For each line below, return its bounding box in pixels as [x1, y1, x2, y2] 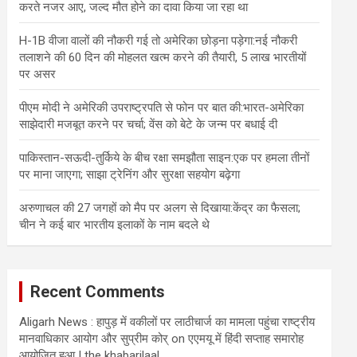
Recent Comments [30, 282, 166, 301]
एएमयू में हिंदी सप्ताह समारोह [188, 331, 304, 346]
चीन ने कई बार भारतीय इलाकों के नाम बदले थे [19, 218, 210, 232]
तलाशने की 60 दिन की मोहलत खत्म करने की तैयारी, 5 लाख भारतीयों [19, 50, 307, 65]
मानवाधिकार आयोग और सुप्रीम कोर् [19, 331, 169, 346]
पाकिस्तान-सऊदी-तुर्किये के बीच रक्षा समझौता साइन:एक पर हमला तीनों [19, 151, 310, 165]
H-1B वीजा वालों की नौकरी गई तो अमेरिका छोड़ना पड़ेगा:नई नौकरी [19, 33, 298, 48]
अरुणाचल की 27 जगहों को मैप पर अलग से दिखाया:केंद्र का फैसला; [19, 201, 301, 215]
